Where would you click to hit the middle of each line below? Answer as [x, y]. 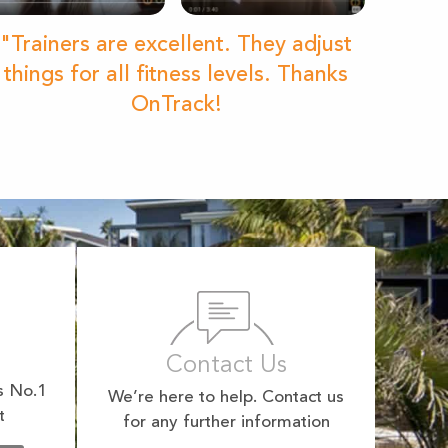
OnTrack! [176, 105]
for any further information [226, 423]
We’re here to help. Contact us [226, 398]
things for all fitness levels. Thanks [176, 75]
